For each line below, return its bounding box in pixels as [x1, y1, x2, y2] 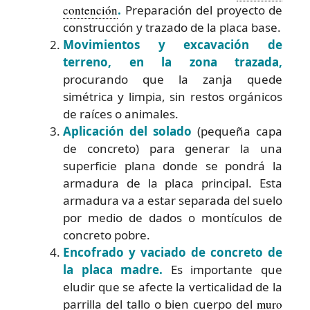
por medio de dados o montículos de [63, 209, 282, 226]
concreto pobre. [63, 226, 150, 243]
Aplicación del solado [63, 122, 192, 139]
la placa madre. [63, 261, 163, 277]
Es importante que [163, 261, 283, 277]
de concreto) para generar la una [63, 140, 282, 156]
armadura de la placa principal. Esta [63, 174, 282, 191]
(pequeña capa [192, 122, 282, 139]
